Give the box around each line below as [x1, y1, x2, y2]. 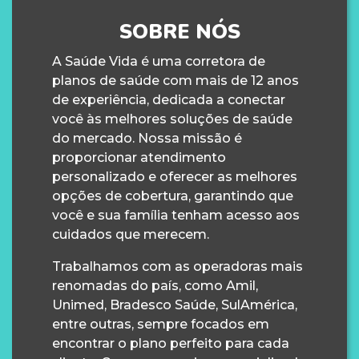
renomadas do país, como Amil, [52, 278, 258, 293]
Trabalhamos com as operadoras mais [52, 259, 303, 274]
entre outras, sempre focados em [52, 317, 269, 332]
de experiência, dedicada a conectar [52, 92, 285, 107]
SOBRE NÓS [119, 18, 240, 46]
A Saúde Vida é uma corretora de [52, 54, 265, 69]
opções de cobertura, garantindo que [52, 188, 293, 204]
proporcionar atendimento [52, 150, 226, 165]
